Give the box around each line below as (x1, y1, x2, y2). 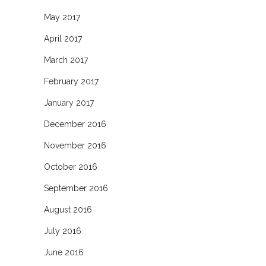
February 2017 (44, 76, 99, 86)
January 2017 (44, 97, 94, 107)
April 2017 (44, 33, 82, 43)
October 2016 (44, 161, 97, 172)
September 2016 (44, 183, 108, 193)
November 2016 (44, 140, 106, 150)
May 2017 (44, 12, 80, 22)
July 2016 (44, 226, 81, 236)
